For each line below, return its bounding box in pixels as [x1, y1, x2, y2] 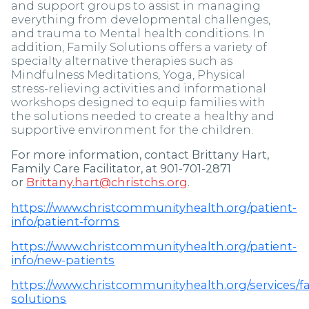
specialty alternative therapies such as [11, 54, 233, 68]
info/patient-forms [11, 214, 120, 228]
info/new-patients [11, 253, 115, 268]
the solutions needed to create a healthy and [11, 109, 275, 123]
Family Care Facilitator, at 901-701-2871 [11, 161, 232, 176]
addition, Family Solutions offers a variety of [11, 40, 268, 54]
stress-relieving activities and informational [11, 81, 267, 96]
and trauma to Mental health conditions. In [11, 26, 266, 41]
